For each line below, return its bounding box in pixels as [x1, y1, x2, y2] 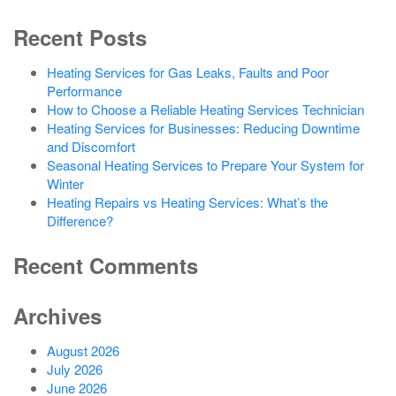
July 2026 [46, 359, 103, 378]
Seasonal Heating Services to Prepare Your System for [46, 155, 364, 174]
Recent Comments [13, 249, 198, 280]
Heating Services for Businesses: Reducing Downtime [46, 118, 360, 137]
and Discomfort [46, 136, 135, 156]
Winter [46, 173, 84, 193]
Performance [46, 80, 122, 100]
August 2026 [46, 340, 119, 360]
